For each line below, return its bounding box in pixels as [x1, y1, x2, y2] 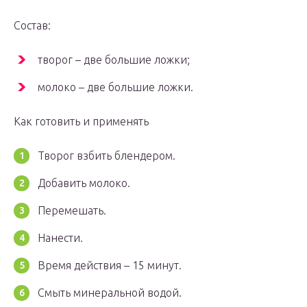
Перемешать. [38, 204, 106, 217]
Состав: [14, 19, 51, 32]
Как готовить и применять [14, 115, 149, 128]
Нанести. [38, 232, 83, 245]
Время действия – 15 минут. [38, 259, 182, 272]
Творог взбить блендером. [38, 149, 175, 162]
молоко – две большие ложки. [38, 81, 193, 94]
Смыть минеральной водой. [38, 286, 182, 299]
